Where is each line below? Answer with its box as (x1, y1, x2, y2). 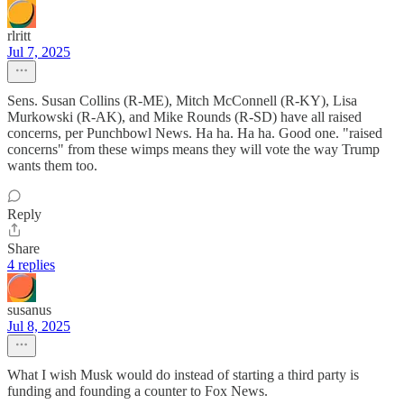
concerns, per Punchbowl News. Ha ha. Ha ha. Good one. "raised (7, 124, 382, 141)
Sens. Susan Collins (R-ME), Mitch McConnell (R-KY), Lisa (7, 92, 357, 108)
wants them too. (7, 157, 97, 173)
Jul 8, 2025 (7, 317, 70, 334)
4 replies (7, 256, 55, 272)
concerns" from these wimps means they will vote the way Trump (7, 141, 380, 157)
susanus (7, 301, 51, 317)
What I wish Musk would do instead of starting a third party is (7, 366, 359, 382)
